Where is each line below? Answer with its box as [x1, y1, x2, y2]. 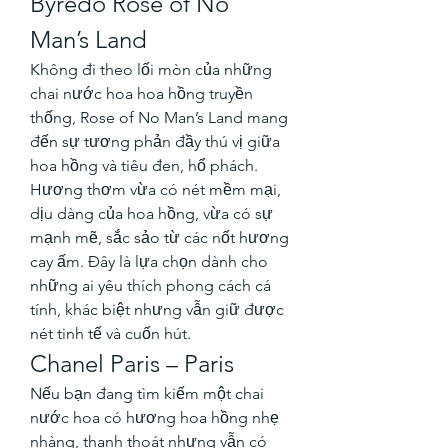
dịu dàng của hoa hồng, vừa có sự [30, 203, 273, 223]
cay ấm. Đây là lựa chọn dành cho [30, 251, 268, 271]
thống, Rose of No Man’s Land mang [30, 107, 288, 127]
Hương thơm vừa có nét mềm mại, [30, 179, 281, 199]
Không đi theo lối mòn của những [30, 59, 272, 79]
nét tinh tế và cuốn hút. [30, 323, 191, 343]
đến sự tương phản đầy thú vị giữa [30, 131, 280, 151]
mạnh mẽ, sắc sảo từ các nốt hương [30, 227, 289, 247]
